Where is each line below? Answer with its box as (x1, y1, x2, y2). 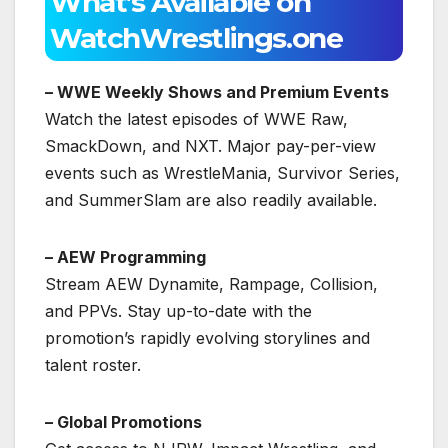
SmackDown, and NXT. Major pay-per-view (45, 135, 376, 156)
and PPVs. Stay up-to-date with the (45, 300, 312, 321)
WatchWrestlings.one (50, 20, 343, 55)
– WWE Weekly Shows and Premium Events (45, 81, 389, 102)
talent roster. (45, 354, 141, 375)
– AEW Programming (45, 246, 206, 267)
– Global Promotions (45, 411, 202, 432)
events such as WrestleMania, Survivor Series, (45, 162, 400, 183)
